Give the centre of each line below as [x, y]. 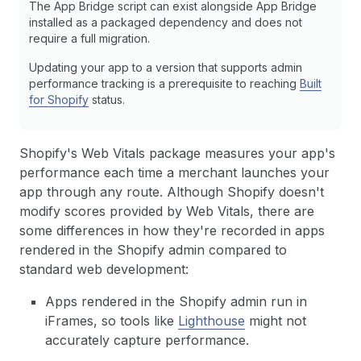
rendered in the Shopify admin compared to [153, 249]
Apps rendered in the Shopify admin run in [176, 301]
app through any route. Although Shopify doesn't [172, 191]
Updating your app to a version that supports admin [166, 67]
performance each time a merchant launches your [174, 172]
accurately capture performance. [147, 340]
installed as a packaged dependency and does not [166, 22]
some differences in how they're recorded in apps [172, 230]
